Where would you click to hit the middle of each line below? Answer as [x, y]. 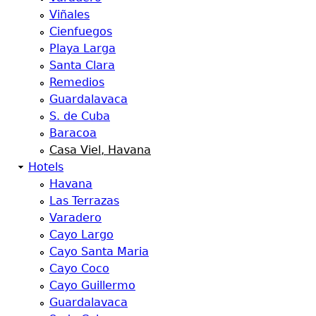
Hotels [46, 167]
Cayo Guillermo [92, 285]
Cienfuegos [81, 31]
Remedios [77, 82]
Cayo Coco [79, 268]
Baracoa [73, 133]
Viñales [69, 14]
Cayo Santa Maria [99, 251]
